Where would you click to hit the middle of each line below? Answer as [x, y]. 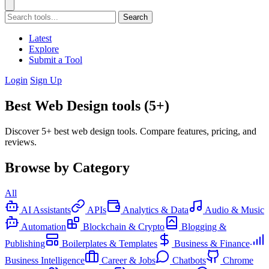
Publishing [25, 243]
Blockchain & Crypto [124, 226]
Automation [44, 226]
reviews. [21, 142]
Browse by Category [67, 167]
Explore [44, 49]
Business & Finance [212, 243]
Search [135, 17]
